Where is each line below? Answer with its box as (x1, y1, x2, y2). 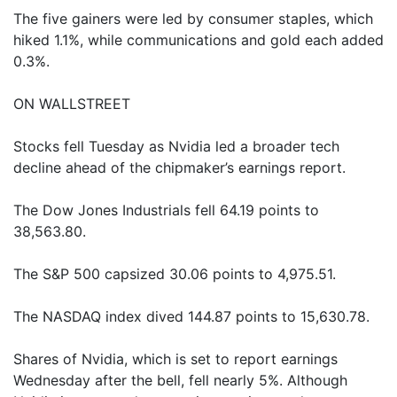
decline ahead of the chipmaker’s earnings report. (13, 159, 346, 176)
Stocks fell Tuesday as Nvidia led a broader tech (13, 137, 339, 155)
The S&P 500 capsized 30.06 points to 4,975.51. (13, 265, 336, 283)
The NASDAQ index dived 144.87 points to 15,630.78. (13, 307, 370, 325)
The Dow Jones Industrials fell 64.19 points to (13, 201, 319, 219)
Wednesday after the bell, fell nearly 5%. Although (13, 371, 347, 389)
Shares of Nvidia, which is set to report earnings (13, 350, 338, 368)
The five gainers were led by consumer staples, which (13, 10, 373, 27)
